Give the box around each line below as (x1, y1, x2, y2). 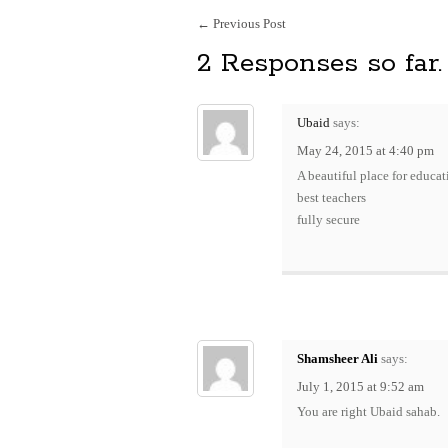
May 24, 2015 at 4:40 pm (297, 143, 434, 158)
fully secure (297, 212, 360, 227)
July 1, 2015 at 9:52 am (297, 379, 424, 394)
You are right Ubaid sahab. (297, 404, 440, 419)
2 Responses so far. (197, 46, 442, 81)
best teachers (297, 190, 366, 205)
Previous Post (210, 16, 286, 31)
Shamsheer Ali (297, 351, 378, 366)
